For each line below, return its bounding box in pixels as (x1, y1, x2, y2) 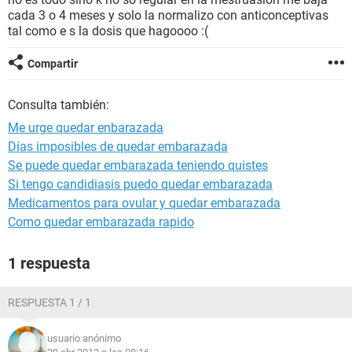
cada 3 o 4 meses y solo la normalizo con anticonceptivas (8, 8, 328, 23)
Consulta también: (8, 97, 109, 112)
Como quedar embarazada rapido (8, 214, 194, 229)
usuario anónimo (47, 332, 121, 344)
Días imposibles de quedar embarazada (8, 139, 228, 154)
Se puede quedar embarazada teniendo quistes (8, 158, 268, 173)
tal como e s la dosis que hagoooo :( (8, 24, 208, 38)
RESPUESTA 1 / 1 (8, 296, 91, 309)
